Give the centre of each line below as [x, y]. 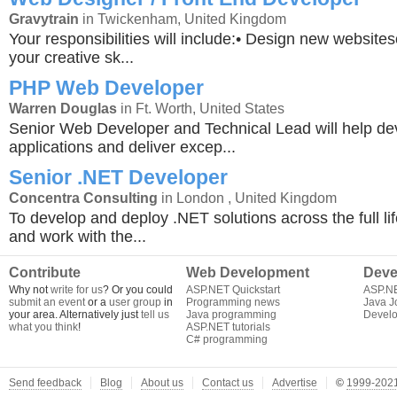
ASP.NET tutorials [228, 327]
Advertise [295, 383]
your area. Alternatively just [75, 315]
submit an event [47, 302]
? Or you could [138, 290]
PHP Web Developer [106, 88]
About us [162, 383]
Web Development [248, 272]
